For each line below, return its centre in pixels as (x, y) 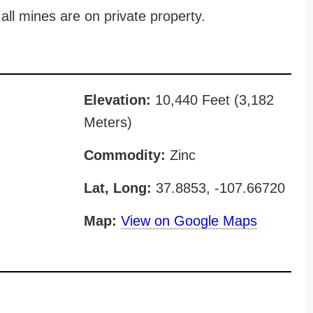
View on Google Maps (189, 221)
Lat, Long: (117, 188)
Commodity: (124, 155)
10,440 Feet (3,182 (212, 100)
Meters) (108, 122)
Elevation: (117, 100)
